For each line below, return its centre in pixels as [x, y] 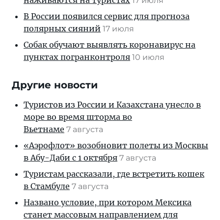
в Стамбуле [47, 186]
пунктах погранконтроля [77, 57]
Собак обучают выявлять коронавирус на [110, 45]
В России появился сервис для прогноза [107, 16]
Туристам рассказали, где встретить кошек [114, 174]
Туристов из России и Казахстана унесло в [112, 105]
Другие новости [55, 85]
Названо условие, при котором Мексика [108, 203]
